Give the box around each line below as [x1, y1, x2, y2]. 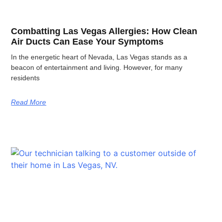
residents [11, 74, 40, 82]
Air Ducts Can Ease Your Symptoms [11, 37, 164, 47]
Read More [11, 98, 47, 107]
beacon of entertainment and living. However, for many [11, 63, 183, 72]
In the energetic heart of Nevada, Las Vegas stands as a [11, 53, 188, 61]
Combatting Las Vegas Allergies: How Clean [11, 26, 198, 37]
